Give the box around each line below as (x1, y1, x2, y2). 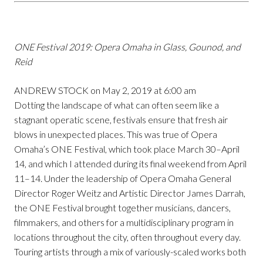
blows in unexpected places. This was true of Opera (14, 129, 217, 140)
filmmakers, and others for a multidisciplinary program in (14, 217, 234, 228)
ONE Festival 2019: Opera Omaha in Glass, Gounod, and (14, 41, 241, 53)
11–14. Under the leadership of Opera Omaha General (14, 173, 231, 184)
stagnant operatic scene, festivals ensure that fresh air (14, 114, 228, 126)
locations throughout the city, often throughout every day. (14, 231, 241, 243)
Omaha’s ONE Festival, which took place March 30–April (14, 143, 240, 155)
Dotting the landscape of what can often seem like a (14, 99, 219, 111)
